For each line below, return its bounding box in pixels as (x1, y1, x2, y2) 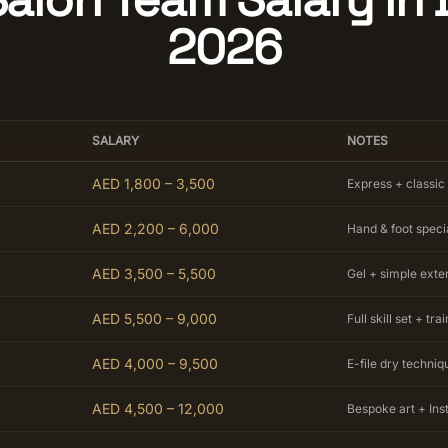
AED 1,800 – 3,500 (92, 175, 215, 192)
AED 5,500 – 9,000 (92, 310, 217, 327)
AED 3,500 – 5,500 (92, 265, 216, 282)
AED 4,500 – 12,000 (92, 400, 224, 417)
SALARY (92, 133, 139, 148)
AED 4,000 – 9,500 (92, 355, 218, 372)
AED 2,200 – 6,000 (92, 220, 219, 237)
